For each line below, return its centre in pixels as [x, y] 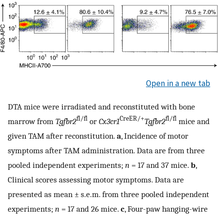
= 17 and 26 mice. [90, 209]
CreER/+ [132, 118]
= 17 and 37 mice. [160, 165]
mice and [193, 121]
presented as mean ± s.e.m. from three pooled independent [109, 194]
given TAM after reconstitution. [62, 136]
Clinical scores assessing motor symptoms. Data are [96, 179]
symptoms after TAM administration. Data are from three [106, 150]
